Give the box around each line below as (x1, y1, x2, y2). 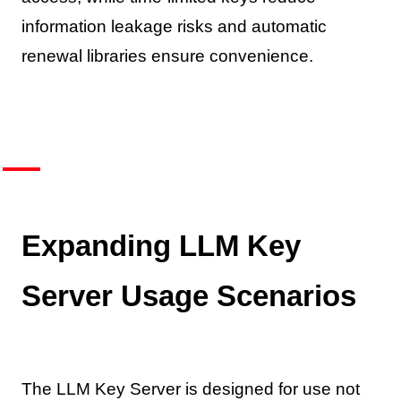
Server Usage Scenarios (21, 278, 356, 312)
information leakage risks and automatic (21, 17, 327, 37)
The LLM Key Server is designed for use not (21, 380, 360, 399)
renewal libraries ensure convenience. (21, 47, 313, 66)
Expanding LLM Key (21, 228, 301, 262)
